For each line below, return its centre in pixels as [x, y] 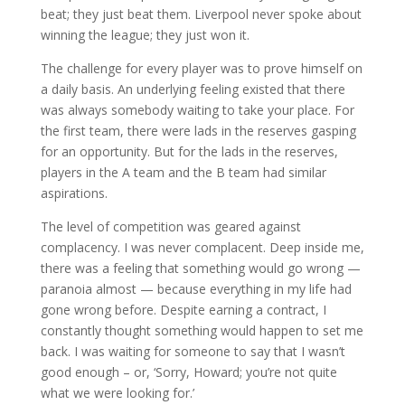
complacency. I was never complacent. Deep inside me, [202, 247]
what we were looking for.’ [117, 393]
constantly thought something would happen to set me [202, 330]
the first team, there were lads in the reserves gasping [198, 131]
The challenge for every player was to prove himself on [201, 68]
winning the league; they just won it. [145, 35]
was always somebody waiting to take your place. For [197, 110]
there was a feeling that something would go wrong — [200, 268]
